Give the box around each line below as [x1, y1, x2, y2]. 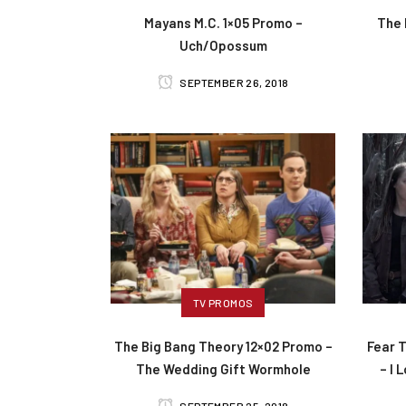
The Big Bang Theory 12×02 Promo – [113, 338, 333, 355]
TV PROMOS [192, 296, 254, 310]
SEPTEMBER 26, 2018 [178, 75, 289, 89]
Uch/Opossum [179, 36, 267, 53]
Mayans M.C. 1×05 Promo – [143, 14, 303, 31]
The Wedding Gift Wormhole [135, 361, 311, 378]
